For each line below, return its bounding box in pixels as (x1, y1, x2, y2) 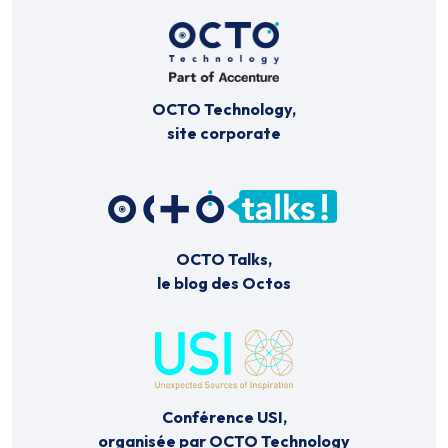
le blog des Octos (157, 272, 291, 293)
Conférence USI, (161, 406, 287, 427)
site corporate (167, 122, 281, 143)
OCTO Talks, (176, 248, 272, 269)
